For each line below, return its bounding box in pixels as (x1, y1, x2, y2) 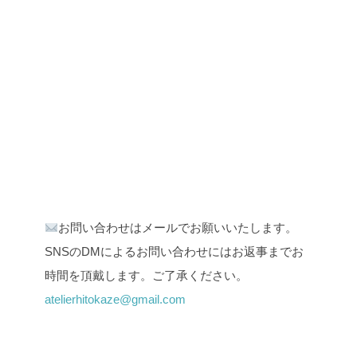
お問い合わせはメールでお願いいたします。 (58, 221, 298, 235)
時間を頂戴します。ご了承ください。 (45, 269, 248, 283)
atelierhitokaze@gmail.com (45, 292, 186, 307)
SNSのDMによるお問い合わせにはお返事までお (45, 245, 304, 259)
